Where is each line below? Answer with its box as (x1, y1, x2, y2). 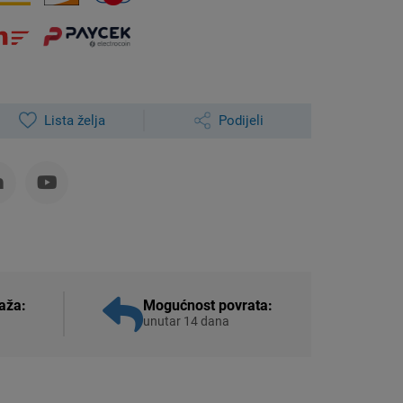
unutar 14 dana (143, 314, 230, 329)
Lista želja (43, 112, 105, 129)
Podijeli (218, 112, 264, 129)
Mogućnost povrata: (143, 297, 273, 315)
